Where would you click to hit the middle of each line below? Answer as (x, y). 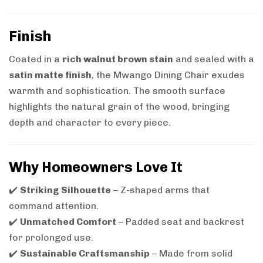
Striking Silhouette (65, 190)
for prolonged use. (51, 238)
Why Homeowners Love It (96, 167)
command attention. (54, 206)
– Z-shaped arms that (160, 190)
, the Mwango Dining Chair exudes (168, 75)
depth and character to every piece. (90, 123)
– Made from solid (191, 254)
